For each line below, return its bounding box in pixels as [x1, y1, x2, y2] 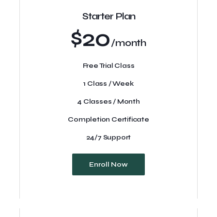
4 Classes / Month [77, 97, 140, 106]
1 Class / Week [83, 79, 134, 88]
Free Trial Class [82, 62, 135, 70]
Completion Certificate [68, 115, 149, 124]
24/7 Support [86, 133, 131, 141]
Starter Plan [82, 10, 135, 22]
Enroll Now [89, 160, 128, 169]
